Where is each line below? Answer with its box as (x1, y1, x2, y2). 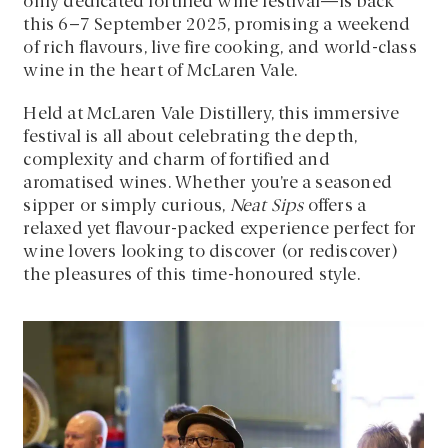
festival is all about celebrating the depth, (23, 128, 358, 146)
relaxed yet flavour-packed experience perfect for (23, 220, 417, 238)
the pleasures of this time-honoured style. (23, 266, 360, 284)
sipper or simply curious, (23, 197, 230, 215)
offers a (303, 197, 367, 215)
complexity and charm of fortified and (23, 151, 330, 169)
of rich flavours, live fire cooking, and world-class (23, 39, 417, 57)
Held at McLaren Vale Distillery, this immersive (23, 105, 399, 123)
